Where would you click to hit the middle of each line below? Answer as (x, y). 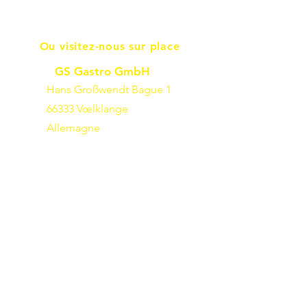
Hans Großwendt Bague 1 (109, 89)
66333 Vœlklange (87, 109)
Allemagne (73, 128)
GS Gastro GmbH (102, 71)
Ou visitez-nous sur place (110, 46)
